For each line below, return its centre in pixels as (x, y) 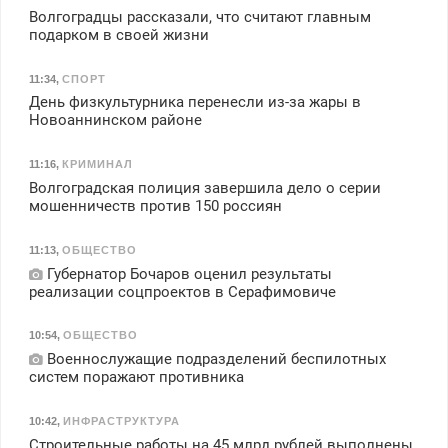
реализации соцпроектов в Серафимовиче (182, 291)
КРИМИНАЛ (97, 164)
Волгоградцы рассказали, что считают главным (199, 16)
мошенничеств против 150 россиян (155, 205)
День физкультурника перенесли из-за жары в (194, 102)
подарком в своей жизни (118, 34)
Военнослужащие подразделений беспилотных (214, 359)
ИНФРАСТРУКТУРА (121, 420)
